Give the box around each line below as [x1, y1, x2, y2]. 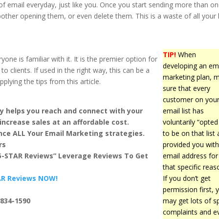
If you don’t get [163, 174, 211, 183]
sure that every [163, 84, 211, 93]
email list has [163, 106, 204, 116]
